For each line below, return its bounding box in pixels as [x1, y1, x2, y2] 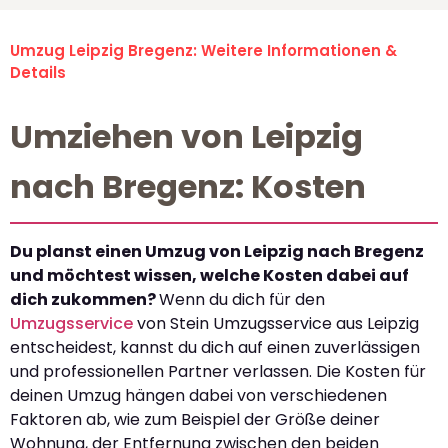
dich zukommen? [10, 288, 159, 312]
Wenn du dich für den [159, 288, 325, 312]
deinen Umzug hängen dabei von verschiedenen [10, 384, 387, 408]
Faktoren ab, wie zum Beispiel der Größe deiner [10, 408, 380, 432]
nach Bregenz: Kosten [10, 164, 366, 210]
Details [10, 62, 66, 84]
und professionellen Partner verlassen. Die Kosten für [10, 360, 426, 384]
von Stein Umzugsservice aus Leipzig [133, 312, 419, 336]
